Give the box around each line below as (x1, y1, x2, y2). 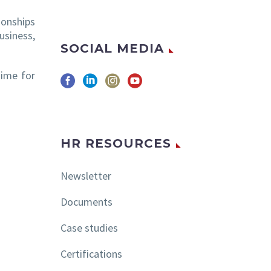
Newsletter (60, 169, 111, 183)
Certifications (60, 246, 122, 261)
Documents (60, 194, 113, 209)
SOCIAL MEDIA (60, 41, 164, 56)
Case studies (60, 220, 118, 235)
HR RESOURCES (60, 136, 171, 151)
